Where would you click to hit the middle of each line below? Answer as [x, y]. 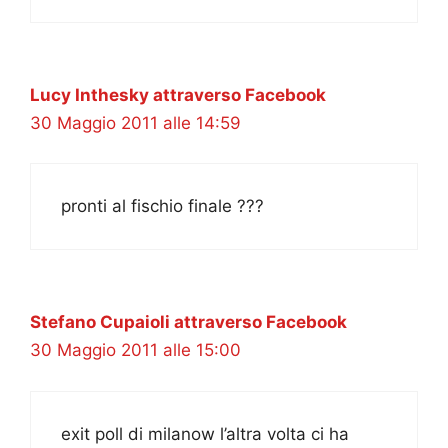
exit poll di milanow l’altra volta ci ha [205, 433]
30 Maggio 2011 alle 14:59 [135, 122]
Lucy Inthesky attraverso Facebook [178, 94]
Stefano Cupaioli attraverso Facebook [188, 322]
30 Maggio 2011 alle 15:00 [135, 350]
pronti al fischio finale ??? [162, 206]
